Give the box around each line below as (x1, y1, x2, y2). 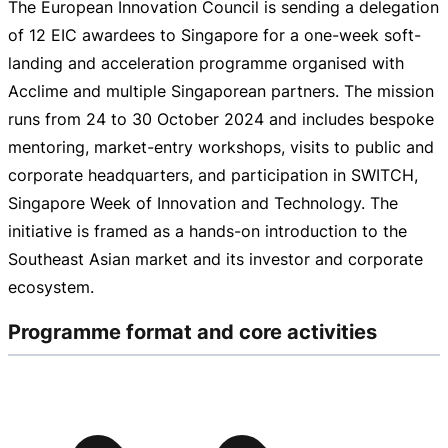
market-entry (94, 136, 193, 157)
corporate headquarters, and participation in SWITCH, (8, 164, 418, 185)
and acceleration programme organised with (63, 52, 404, 73)
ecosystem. (8, 276, 94, 297)
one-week (304, 24, 379, 45)
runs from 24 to (8, 108, 132, 129)
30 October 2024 (132, 108, 264, 129)
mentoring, (8, 136, 94, 157)
